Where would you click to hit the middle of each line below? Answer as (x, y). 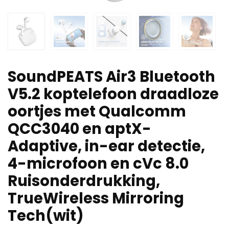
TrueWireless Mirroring (96, 199)
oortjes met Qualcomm (97, 112)
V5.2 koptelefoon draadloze (113, 94)
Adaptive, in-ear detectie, (106, 146)
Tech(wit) (46, 216)
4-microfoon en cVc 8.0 (98, 164)
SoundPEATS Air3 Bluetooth (111, 77)
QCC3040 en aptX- (79, 129)
